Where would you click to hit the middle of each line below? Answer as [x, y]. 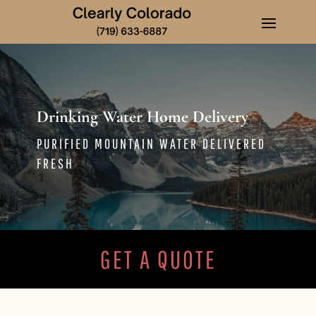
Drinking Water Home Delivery [142, 116]
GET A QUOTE [158, 259]
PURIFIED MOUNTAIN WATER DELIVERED [151, 143]
